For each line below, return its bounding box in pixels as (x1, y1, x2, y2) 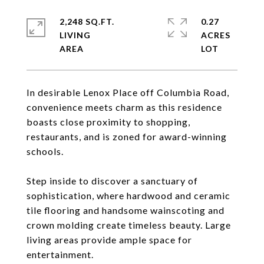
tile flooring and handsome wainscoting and (27, 204, 225, 216)
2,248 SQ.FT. (60, 16, 114, 27)
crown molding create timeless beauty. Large (27, 219, 231, 230)
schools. (27, 146, 64, 157)
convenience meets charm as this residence (27, 101, 222, 113)
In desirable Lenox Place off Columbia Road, (27, 87, 229, 98)
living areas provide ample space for (27, 234, 192, 245)
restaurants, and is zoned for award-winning (27, 131, 227, 142)
